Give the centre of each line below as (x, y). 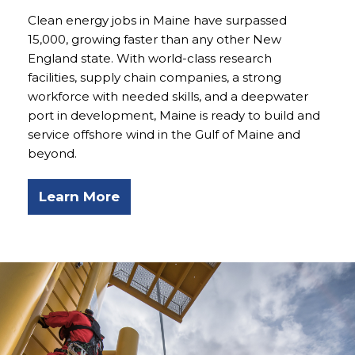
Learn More (79, 197)
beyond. (52, 154)
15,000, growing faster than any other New (155, 40)
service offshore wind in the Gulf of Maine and (164, 135)
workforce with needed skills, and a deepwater (168, 97)
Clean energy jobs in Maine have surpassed (157, 21)
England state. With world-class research (150, 59)
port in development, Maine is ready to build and (174, 116)
